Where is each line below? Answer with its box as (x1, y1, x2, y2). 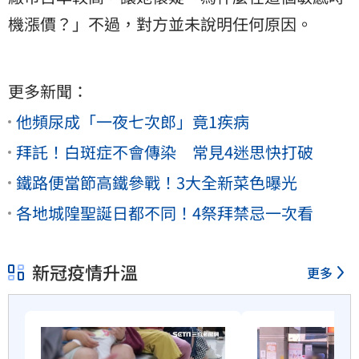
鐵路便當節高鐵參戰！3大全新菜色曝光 (16, 170, 297, 194)
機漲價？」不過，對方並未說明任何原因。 (8, 11, 313, 35)
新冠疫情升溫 (32, 259, 138, 285)
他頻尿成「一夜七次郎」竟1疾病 (16, 109, 249, 133)
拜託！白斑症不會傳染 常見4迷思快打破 (16, 139, 313, 163)
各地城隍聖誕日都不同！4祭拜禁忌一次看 (16, 200, 313, 224)
